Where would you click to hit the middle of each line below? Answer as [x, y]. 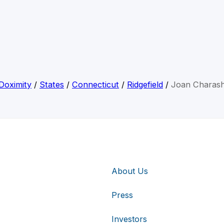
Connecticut [95, 85]
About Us [130, 171]
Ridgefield [145, 85]
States [52, 85]
